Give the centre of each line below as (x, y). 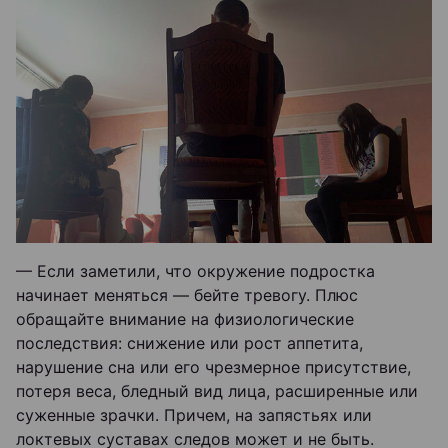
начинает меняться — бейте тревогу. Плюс (187, 295)
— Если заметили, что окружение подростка (195, 271)
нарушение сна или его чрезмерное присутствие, (213, 367)
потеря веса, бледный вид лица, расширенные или (217, 391)
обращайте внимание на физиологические (185, 319)
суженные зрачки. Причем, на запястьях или (194, 415)
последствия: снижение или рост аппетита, (189, 343)
